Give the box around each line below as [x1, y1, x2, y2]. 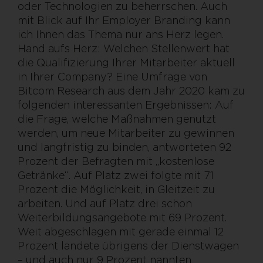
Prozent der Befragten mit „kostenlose [18, 154, 214, 167]
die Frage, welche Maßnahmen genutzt [18, 112, 216, 125]
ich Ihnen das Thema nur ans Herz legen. [18, 28, 224, 41]
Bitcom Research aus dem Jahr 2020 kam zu [18, 84, 245, 97]
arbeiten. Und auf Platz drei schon [18, 197, 192, 210]
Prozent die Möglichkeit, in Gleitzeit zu [18, 183, 215, 195]
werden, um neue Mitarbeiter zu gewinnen [18, 126, 234, 139]
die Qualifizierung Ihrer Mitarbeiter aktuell [18, 56, 235, 69]
